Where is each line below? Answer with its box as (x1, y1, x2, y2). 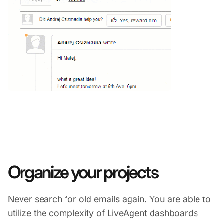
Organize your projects (8, 161, 158, 183)
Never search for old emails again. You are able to (8, 194, 211, 204)
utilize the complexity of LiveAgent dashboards (8, 207, 198, 218)
